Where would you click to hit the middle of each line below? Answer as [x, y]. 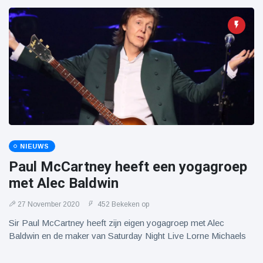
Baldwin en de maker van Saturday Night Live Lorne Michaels [127, 236]
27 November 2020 [48, 204]
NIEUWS [35, 146]
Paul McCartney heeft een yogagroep [128, 167]
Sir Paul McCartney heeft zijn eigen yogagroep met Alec [117, 223]
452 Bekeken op [122, 204]
